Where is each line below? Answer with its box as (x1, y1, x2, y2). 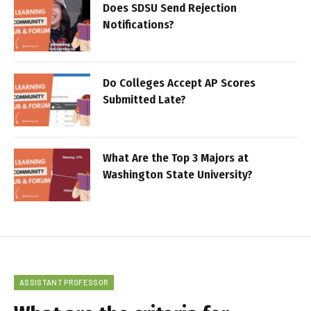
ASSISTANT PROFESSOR (19, 278, 109, 287)
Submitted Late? (103, 92, 186, 108)
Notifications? (103, 17, 174, 33)
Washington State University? (103, 167, 253, 183)
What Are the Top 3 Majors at (103, 151, 249, 166)
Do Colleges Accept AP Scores (103, 76, 255, 91)
